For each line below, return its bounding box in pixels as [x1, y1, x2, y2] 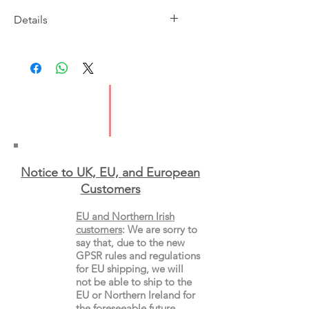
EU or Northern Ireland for [76, 288, 195, 301]
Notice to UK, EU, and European [21, 164, 200, 180]
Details [14, 12, 48, 26]
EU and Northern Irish [76, 209, 175, 223]
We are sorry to [128, 222, 197, 236]
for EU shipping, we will [76, 261, 183, 275]
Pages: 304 [14, 88, 66, 102]
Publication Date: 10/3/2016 [14, 55, 148, 69]
